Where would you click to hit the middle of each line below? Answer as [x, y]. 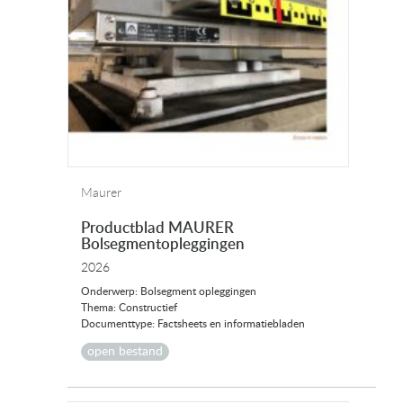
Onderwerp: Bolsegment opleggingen [169, 292]
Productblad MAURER [157, 228]
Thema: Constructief [129, 308]
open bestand [125, 352]
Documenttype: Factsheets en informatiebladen [193, 324]
